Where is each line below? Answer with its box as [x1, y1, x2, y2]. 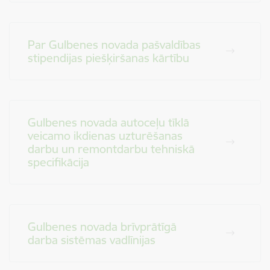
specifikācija [28, 155, 89, 169]
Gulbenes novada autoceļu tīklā [28, 115, 189, 130]
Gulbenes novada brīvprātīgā [28, 219, 177, 234]
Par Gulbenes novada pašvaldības [28, 37, 201, 52]
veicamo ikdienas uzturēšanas [28, 128, 183, 143]
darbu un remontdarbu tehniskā [28, 142, 195, 156]
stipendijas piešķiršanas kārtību [28, 51, 189, 65]
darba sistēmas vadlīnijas [28, 233, 155, 247]
